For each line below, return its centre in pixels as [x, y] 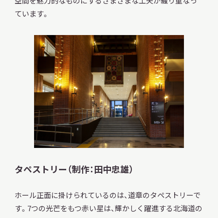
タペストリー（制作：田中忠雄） [74, 169]
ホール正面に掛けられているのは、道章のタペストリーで [107, 195]
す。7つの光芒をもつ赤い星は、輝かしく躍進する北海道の [108, 208]
